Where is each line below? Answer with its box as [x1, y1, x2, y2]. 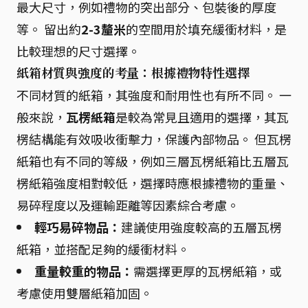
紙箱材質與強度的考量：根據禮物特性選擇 [16, 65, 250, 81]
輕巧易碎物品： [34, 218, 121, 236]
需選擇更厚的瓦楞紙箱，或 [133, 262, 282, 280]
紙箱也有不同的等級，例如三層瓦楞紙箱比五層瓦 [16, 152, 289, 170]
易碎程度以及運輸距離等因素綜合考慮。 [16, 196, 239, 214]
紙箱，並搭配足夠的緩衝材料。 [16, 240, 190, 258]
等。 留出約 [16, 20, 81, 38]
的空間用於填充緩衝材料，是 [126, 20, 287, 38]
